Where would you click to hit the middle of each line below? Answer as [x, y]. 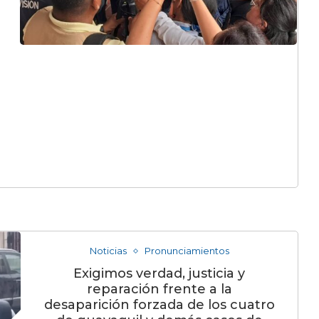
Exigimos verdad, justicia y [159, 273]
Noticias [108, 251]
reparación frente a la [159, 289]
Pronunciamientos [187, 251]
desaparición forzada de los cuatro [159, 305]
